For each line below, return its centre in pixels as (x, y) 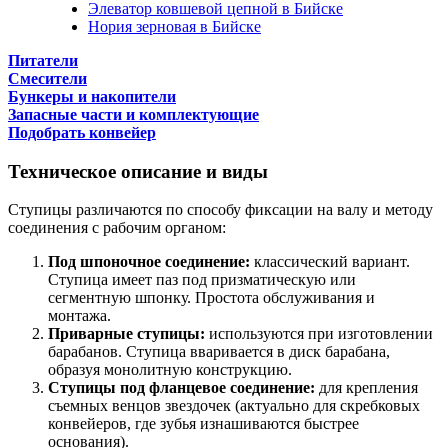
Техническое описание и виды (138, 171)
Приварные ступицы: (126, 334)
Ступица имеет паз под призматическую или (202, 280)
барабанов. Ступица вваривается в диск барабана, (219, 352)
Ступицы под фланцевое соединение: (181, 388)
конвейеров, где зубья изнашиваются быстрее (203, 424)
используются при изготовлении (319, 334)
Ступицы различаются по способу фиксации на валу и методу (220, 210)
